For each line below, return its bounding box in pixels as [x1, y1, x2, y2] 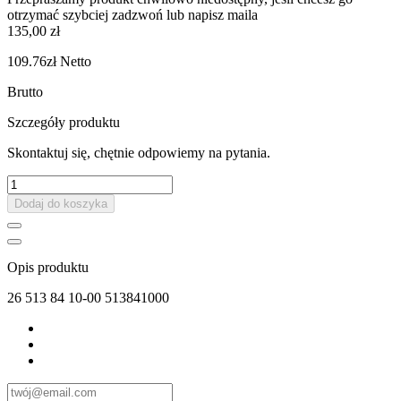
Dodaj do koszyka [14, 197, 107, 211]
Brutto [7, 84, 43, 100]
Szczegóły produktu [7, 115, 120, 131]
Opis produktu [7, 260, 89, 276]
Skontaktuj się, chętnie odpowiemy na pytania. [7, 145, 270, 161]
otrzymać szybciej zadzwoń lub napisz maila [7, 7, 258, 23]
